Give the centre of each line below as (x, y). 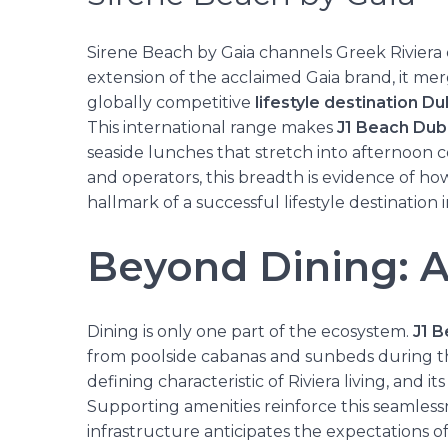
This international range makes (212, 127)
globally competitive (171, 102)
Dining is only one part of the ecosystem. (250, 331)
